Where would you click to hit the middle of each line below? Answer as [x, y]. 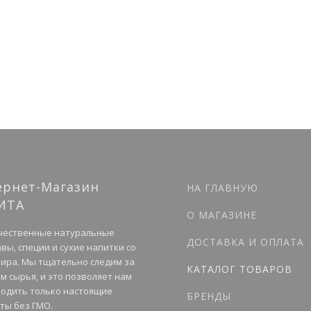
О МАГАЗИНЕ [222, 215]
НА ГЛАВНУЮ [222, 188]
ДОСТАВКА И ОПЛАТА [245, 242]
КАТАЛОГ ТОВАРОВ [239, 269]
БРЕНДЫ [209, 296]
